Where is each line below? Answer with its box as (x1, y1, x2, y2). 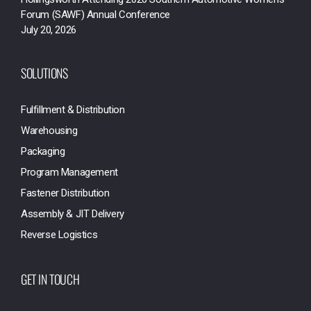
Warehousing (21, 124, 78, 137)
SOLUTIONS (21, 64, 68, 82)
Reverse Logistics (21, 228, 98, 241)
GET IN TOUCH (21, 270, 80, 288)
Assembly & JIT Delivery (21, 208, 124, 220)
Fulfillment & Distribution (21, 103, 125, 116)
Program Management (21, 166, 118, 178)
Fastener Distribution (21, 187, 110, 199)
